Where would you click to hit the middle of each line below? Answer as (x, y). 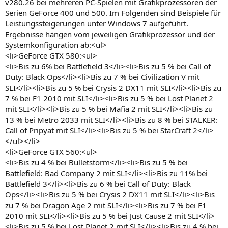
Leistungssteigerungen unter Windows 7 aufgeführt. (97, 23)
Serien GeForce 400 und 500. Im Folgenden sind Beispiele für (113, 12)
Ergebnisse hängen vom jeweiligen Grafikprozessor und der (110, 34)
